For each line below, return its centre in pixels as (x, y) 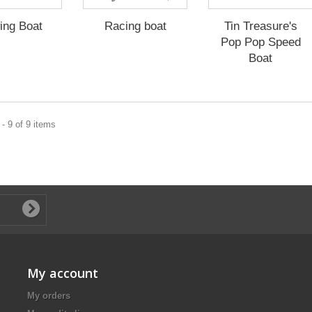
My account (63, 273)
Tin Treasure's (260, 26)
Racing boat (135, 26)
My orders (49, 296)
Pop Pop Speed (260, 42)
